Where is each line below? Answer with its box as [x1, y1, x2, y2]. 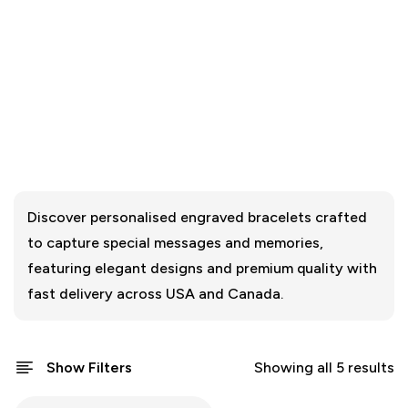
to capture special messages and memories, [27, 234, 323, 251]
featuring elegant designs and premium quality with [27, 260, 377, 277]
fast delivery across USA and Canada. [27, 285, 283, 302]
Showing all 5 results [254, 359, 394, 376]
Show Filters [46, 358, 132, 376]
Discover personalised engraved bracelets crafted [27, 209, 367, 226]
